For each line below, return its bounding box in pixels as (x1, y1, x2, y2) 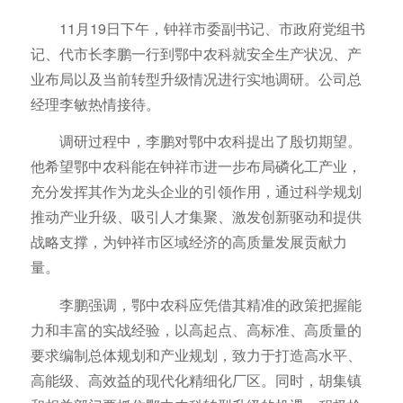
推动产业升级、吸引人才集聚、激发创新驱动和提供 (30, 206, 362, 228)
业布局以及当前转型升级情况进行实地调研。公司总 (30, 67, 362, 89)
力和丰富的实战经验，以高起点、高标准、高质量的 (30, 318, 362, 340)
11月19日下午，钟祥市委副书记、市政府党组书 (58, 17, 365, 39)
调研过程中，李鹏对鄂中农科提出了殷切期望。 (58, 130, 362, 152)
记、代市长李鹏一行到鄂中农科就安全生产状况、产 (30, 42, 362, 64)
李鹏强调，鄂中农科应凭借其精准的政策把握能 (58, 293, 362, 315)
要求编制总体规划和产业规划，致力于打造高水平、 (30, 344, 362, 365)
